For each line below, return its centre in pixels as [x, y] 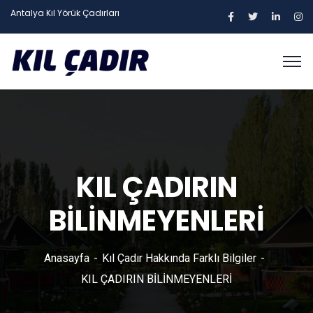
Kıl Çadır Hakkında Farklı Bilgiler [179, 258]
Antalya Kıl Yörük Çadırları [65, 13]
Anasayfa [67, 258]
